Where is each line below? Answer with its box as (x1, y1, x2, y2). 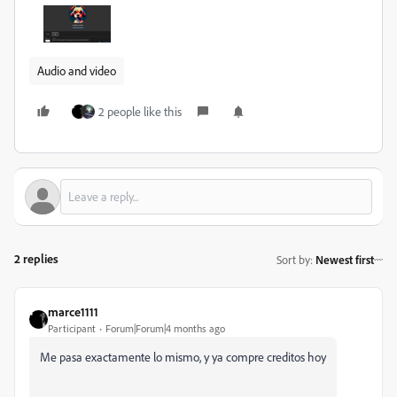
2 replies (14, 251, 58, 267)
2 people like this (98, 104, 182, 120)
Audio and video (37, 63, 116, 79)
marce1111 (48, 304, 98, 320)
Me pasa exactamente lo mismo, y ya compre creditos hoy (40, 349, 326, 365)
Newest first (315, 252, 374, 267)
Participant (48, 322, 96, 336)
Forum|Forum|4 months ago (105, 322, 225, 336)
